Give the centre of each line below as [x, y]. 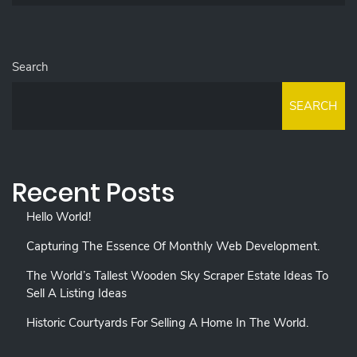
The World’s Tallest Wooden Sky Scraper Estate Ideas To [177, 276]
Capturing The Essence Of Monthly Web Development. [173, 247]
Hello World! [59, 217]
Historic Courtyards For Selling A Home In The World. [167, 323]
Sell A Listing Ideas [76, 294]
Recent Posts [93, 193]
